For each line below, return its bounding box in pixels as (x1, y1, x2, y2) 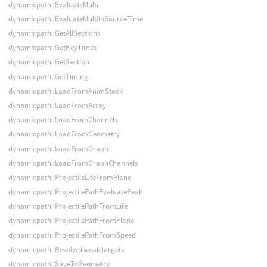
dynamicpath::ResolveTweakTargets (8, 244, 124, 254)
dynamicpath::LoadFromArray (8, 100, 106, 110)
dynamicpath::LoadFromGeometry (8, 129, 120, 139)
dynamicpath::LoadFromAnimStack (8, 85, 123, 96)
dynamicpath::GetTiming (8, 71, 88, 82)
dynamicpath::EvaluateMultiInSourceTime (8, 13, 143, 24)
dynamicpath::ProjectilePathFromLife (8, 201, 128, 212)
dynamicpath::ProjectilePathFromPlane (8, 215, 134, 226)
